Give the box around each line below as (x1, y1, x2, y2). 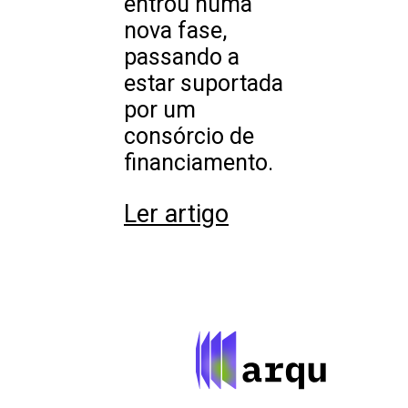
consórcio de (124, 123, 254, 150)
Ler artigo (124, 199, 229, 229)
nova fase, (124, 17, 227, 45)
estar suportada (124, 70, 283, 97)
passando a (124, 44, 240, 71)
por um (124, 97, 196, 124)
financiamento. (124, 149, 273, 177)
